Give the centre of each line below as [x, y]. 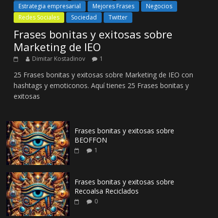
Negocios [159, 6]
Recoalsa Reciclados [107, 191]
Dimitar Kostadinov [59, 59]
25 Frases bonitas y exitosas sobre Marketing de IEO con [104, 75]
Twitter [118, 18]
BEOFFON [91, 140]
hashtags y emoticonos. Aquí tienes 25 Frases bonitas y [101, 86]
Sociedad [84, 18]
